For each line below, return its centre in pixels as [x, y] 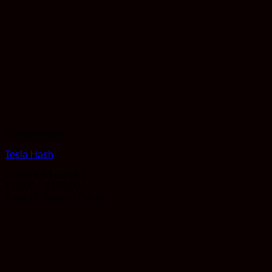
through [96, 219]
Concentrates [34, 134]
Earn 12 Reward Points [55, 197]
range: [93, 197]
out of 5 [69, 175]
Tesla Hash [29, 155]
